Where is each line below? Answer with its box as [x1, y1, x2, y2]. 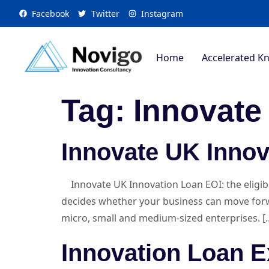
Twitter [91, 8, 119, 19]
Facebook [32, 8, 70, 19]
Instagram [141, 8, 183, 19]
